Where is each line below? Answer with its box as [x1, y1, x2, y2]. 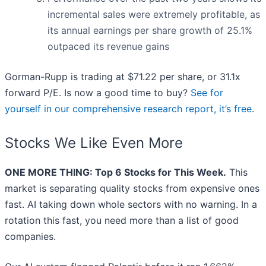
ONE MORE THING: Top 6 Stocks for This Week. [5, 166, 226, 179]
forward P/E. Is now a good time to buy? [5, 87, 191, 99]
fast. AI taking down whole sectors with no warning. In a [5, 198, 257, 211]
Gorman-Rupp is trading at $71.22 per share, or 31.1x [5, 71, 240, 83]
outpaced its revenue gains [47, 40, 169, 53]
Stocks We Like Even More [5, 134, 183, 152]
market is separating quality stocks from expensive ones [5, 182, 259, 195]
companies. [5, 230, 56, 243]
